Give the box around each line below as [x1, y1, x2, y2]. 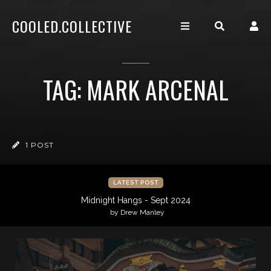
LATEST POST [113, 179, 158, 186]
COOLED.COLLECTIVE [12, 15, 132, 37]
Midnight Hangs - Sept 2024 [80, 195, 191, 205]
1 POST [23, 140, 54, 149]
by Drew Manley [109, 208, 165, 217]
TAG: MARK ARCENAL [42, 71, 229, 108]
